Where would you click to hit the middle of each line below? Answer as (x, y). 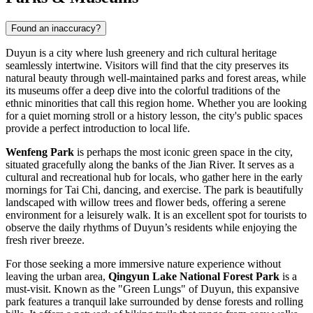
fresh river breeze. (45, 240)
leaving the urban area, (57, 277)
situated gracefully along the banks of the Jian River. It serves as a (150, 165)
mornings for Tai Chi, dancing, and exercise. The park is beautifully (154, 190)
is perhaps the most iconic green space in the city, (183, 152)
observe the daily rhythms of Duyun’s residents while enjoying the (151, 228)
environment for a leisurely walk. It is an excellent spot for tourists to (156, 215)
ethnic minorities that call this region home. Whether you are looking (156, 103)
